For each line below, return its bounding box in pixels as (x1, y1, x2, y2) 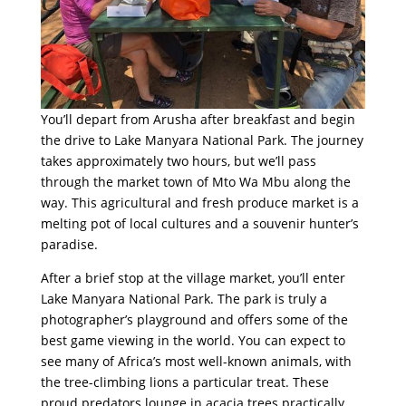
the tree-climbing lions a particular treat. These (40, 372, 329, 391)
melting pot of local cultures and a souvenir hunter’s (40, 214, 359, 232)
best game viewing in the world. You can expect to (40, 331, 345, 349)
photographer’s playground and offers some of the (40, 310, 348, 328)
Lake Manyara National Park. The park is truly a (40, 289, 327, 307)
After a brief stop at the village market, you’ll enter (40, 268, 345, 286)
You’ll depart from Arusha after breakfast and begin (40, 110, 355, 128)
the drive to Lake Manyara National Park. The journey (40, 130, 363, 149)
